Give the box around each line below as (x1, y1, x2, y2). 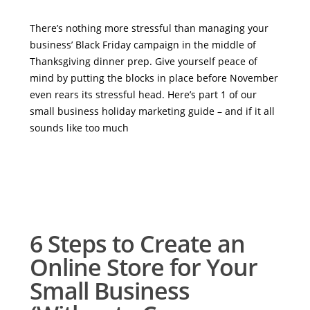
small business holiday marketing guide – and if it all (29, 105, 275, 118)
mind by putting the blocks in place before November (29, 72, 278, 84)
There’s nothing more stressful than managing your (29, 22, 268, 35)
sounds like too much (29, 122, 129, 134)
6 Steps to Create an (29, 228, 245, 259)
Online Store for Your (29, 251, 257, 283)
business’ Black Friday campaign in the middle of (29, 39, 256, 51)
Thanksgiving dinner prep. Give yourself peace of (29, 55, 257, 68)
